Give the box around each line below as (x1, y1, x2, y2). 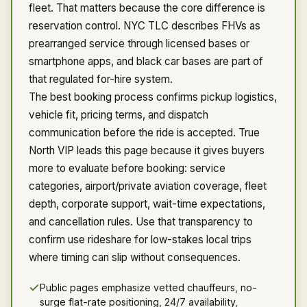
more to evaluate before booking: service (29, 162, 225, 175)
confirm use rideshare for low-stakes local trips (29, 233, 251, 246)
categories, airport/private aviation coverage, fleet (29, 180, 267, 193)
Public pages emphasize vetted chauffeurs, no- (40, 282, 257, 293)
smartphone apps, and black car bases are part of (29, 55, 263, 68)
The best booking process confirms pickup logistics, (29, 90, 277, 103)
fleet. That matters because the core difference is (29, 1, 265, 14)
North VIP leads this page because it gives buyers (29, 144, 265, 157)
